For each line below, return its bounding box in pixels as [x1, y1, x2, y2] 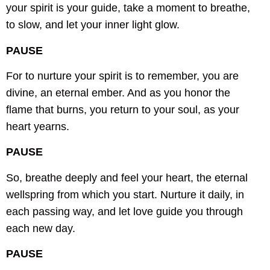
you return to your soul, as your [90, 104, 239, 116]
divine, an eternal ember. [6, 87, 125, 99]
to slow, [6, 19, 42, 31]
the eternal [196, 171, 248, 184]
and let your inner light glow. [45, 19, 180, 31]
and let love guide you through [98, 205, 243, 218]
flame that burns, [6, 104, 87, 116]
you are [202, 70, 239, 83]
